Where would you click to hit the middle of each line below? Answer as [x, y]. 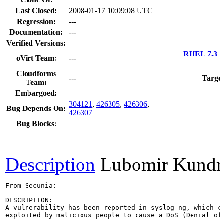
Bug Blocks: [36, 123]
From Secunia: [31, 185]
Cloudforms [36, 73]
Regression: [36, 21]
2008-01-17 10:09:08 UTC [111, 10]
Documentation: [36, 32]
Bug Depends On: [36, 108]
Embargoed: [36, 93]
